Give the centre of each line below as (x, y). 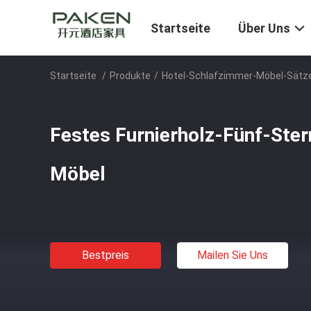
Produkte (130, 76)
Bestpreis (106, 255)
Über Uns (264, 28)
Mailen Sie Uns (233, 255)
